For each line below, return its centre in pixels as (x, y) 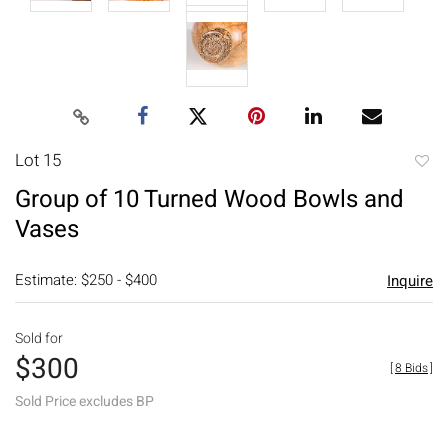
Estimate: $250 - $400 (86, 279)
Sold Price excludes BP (84, 401)
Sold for (39, 338)
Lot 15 (38, 160)
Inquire (409, 280)
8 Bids (411, 367)
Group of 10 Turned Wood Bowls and (209, 199)
